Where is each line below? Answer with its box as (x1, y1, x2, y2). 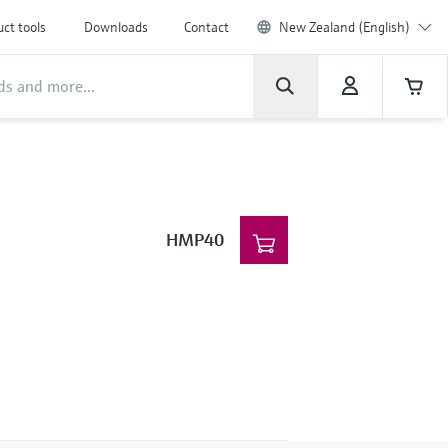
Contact (184, 18, 229, 36)
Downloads (84, 18, 148, 36)
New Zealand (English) (279, 18, 410, 36)
